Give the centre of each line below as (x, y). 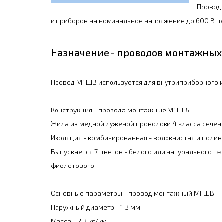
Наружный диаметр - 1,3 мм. (96, 207)
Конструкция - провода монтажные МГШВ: (120, 110)
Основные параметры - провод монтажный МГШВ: (133, 193)
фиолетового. (73, 165)
